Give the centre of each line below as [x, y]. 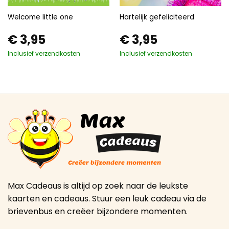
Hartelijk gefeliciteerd [157, 17]
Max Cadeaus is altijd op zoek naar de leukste [98, 186]
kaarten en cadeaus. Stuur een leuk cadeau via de [107, 198]
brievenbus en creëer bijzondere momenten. [98, 211]
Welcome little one [40, 17]
